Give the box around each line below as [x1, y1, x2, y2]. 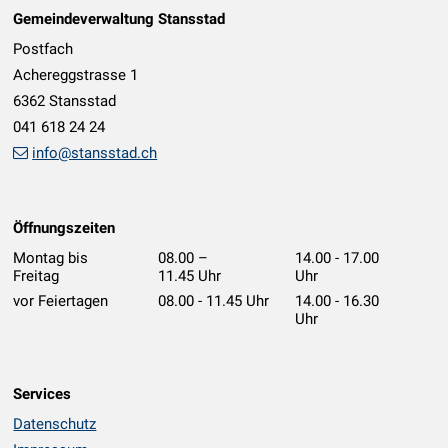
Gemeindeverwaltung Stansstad [13, 9, 226, 28]
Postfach [13, 40, 74, 59]
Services [13, 384, 72, 403]
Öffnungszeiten [13, 218, 116, 237]
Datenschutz [13, 415, 97, 434]
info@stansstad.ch [32, 144, 158, 163]
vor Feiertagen [13, 292, 109, 311]
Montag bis [13, 249, 89, 268]
